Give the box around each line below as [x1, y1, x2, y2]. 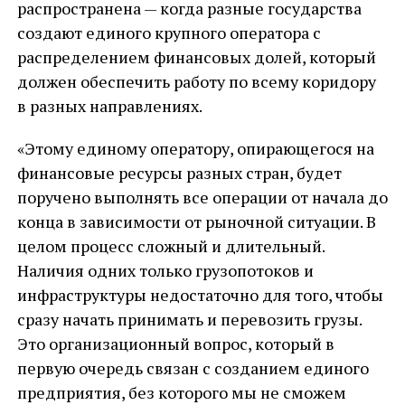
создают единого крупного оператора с [16, 22, 321, 43]
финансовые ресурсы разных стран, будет [16, 162, 342, 184]
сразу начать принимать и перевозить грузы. [16, 308, 362, 330]
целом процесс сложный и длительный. [16, 235, 325, 257]
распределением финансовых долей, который [16, 46, 376, 68]
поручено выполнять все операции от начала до [16, 186, 388, 208]
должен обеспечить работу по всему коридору [16, 71, 376, 92]
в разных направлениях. [16, 95, 202, 117]
